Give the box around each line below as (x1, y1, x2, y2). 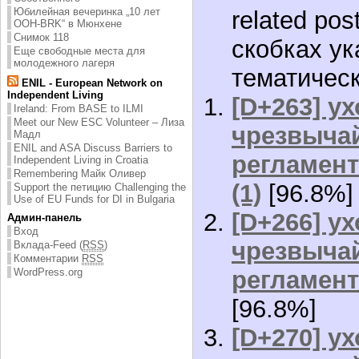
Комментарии (14, 252, 82, 264)
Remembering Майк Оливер (14, 167, 146, 179)
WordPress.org (14, 265, 83, 278)
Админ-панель (7, 211, 82, 224)
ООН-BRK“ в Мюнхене (14, 17, 122, 30)
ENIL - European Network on (18, 76, 163, 89)
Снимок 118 (14, 30, 69, 43)
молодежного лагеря (14, 56, 115, 69)
